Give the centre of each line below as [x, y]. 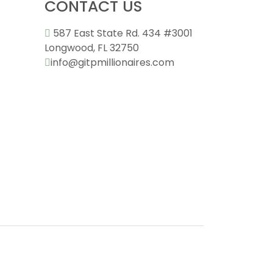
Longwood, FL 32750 [92, 48]
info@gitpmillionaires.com [112, 62]
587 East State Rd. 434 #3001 [123, 33]
